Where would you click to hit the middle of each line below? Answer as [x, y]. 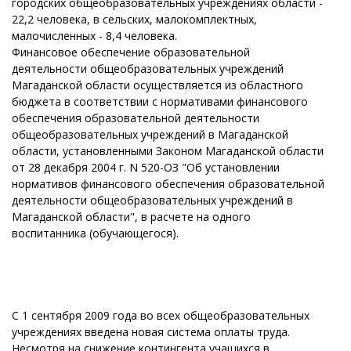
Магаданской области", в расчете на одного [131, 217]
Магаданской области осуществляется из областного [157, 85]
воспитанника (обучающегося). [95, 233]
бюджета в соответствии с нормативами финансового [160, 101]
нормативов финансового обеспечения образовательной [168, 184]
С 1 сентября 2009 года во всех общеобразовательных [161, 315]
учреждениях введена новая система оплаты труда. [151, 332]
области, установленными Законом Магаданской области [168, 151]
